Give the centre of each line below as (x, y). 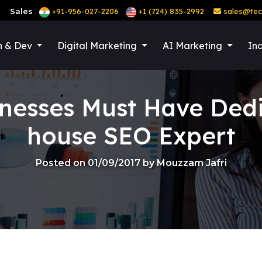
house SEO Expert (131, 136)
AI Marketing (193, 46)
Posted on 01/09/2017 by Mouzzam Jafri (131, 163)
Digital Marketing (99, 46)
